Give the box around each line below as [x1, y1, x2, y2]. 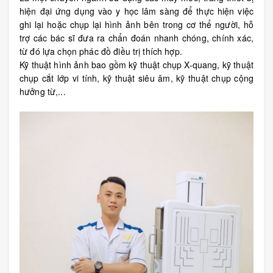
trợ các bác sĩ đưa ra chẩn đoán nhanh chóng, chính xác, [19, 32, 253, 44]
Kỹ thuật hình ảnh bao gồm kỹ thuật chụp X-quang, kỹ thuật [19, 58, 253, 71]
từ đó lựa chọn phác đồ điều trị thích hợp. [19, 45, 182, 57]
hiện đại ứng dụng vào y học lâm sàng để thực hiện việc [19, 5, 253, 17]
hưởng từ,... [19, 85, 66, 97]
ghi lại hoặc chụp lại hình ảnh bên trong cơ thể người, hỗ [19, 18, 253, 30]
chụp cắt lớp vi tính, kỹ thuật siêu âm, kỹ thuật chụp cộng [19, 72, 253, 84]
